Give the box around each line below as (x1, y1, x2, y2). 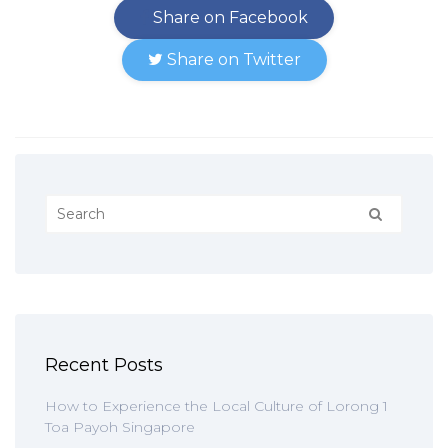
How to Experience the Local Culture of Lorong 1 (45, 397, 388, 415)
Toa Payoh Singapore (45, 418, 195, 436)
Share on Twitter (162, 50, 301, 69)
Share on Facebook (149, 8, 308, 27)
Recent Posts (45, 354, 163, 376)
